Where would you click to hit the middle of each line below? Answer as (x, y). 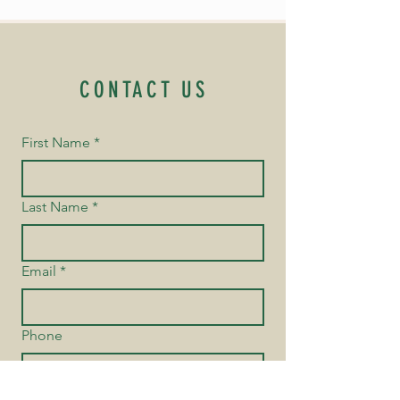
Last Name (55, 207)
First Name (56, 142)
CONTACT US (144, 90)
